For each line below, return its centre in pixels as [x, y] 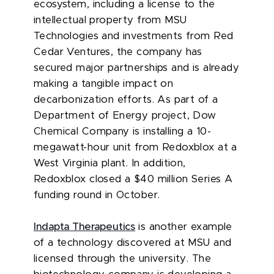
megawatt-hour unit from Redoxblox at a [135, 148]
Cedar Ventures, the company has [118, 52]
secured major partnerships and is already [137, 68]
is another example [184, 227]
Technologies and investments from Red [134, 36]
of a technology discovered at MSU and [133, 243]
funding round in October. [97, 195]
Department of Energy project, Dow [125, 116]
